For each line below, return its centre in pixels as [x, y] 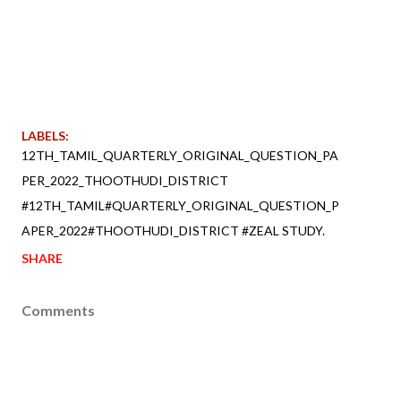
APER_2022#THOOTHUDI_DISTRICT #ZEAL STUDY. [173, 230]
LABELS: [45, 135]
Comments [58, 310]
